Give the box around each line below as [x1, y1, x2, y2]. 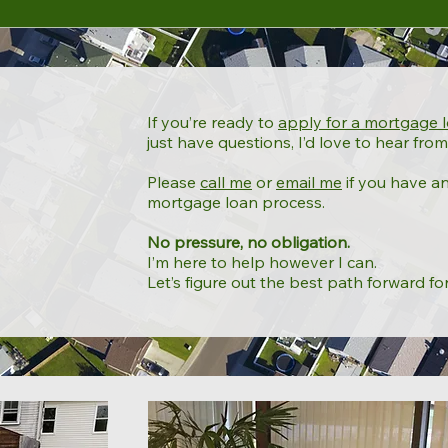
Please [147, 172, 200, 192]
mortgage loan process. [147, 192, 325, 212]
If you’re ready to [147, 112, 278, 132]
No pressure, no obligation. [147, 232, 350, 252]
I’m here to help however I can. [147, 252, 377, 272]
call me [200, 172, 252, 192]
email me [276, 172, 342, 192]
